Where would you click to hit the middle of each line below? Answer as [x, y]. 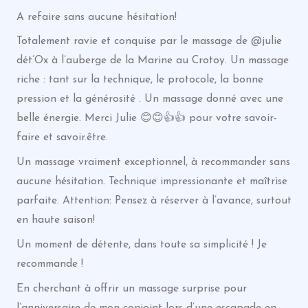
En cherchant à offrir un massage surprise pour [131, 288]
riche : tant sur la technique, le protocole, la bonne [140, 80]
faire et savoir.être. [62, 138]
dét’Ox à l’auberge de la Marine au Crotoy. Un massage [152, 61]
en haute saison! [55, 220]
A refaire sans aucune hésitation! [96, 17]
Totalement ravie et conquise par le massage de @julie [149, 42]
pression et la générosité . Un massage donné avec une [150, 99]
